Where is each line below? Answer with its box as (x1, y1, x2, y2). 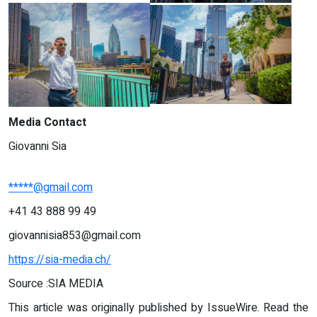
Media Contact (8, 113, 86, 131)
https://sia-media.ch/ (8, 250, 111, 268)
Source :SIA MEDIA (8, 275, 103, 292)
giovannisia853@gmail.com (8, 226, 141, 244)
